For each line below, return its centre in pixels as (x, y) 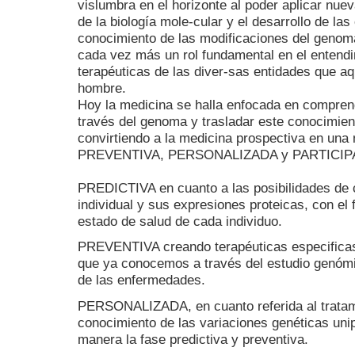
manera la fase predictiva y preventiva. (193, 339)
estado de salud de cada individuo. (180, 221)
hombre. (102, 88)
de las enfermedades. (141, 280)
